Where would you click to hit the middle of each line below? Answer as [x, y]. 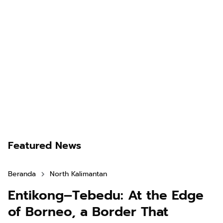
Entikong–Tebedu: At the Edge [106, 196]
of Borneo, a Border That [88, 212]
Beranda [22, 174]
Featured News [45, 146]
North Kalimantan [78, 174]
